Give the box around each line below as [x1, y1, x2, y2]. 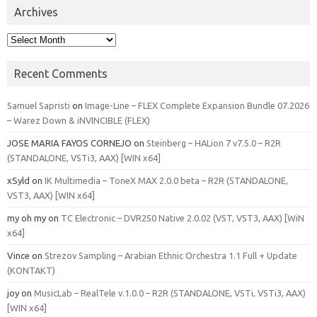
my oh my [7, 212, 46, 223]
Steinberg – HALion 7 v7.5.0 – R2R [146, 137, 281, 148]
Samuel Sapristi [7, 100, 70, 110]
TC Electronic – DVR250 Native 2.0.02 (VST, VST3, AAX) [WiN [61, 212, 304, 223]
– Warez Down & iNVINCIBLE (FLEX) [7, 115, 150, 125]
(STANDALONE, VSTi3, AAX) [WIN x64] [7, 152, 161, 163]
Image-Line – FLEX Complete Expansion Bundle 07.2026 [85, 100, 309, 110]
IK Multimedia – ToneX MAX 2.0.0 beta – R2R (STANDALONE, [45, 175, 288, 185]
